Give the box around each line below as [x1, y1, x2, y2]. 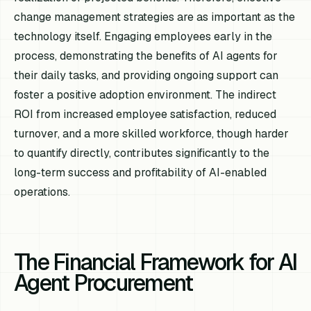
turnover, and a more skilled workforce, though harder [14, 126, 289, 142]
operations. [14, 185, 71, 200]
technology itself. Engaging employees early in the [14, 29, 273, 44]
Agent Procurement [14, 269, 193, 298]
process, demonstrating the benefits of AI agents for [14, 49, 278, 64]
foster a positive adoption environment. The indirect [14, 87, 277, 103]
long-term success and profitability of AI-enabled [14, 165, 267, 180]
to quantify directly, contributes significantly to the [14, 146, 270, 161]
